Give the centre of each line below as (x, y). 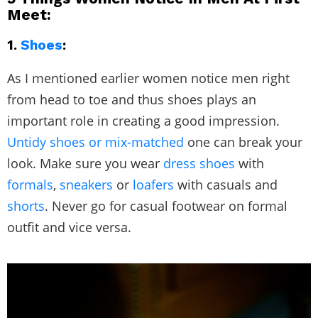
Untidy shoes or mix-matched (95, 142)
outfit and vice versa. (69, 227)
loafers (153, 184)
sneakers (86, 184)
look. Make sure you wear (85, 163)
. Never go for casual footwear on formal (166, 205)
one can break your (243, 142)
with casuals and (226, 184)
